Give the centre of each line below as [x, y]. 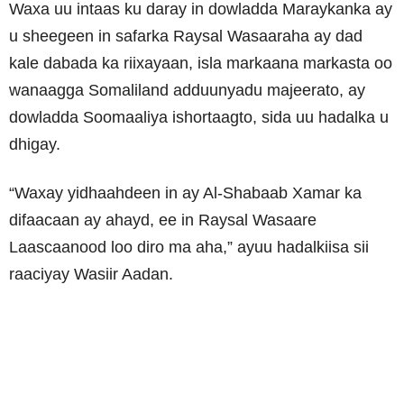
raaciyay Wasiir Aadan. [91, 275]
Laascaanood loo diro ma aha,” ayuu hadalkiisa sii [189, 248]
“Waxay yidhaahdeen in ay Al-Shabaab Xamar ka [185, 193]
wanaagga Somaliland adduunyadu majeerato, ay [187, 91]
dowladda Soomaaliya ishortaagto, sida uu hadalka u [199, 118]
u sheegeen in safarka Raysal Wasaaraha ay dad [186, 37]
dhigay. [35, 145]
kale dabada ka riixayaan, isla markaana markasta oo [201, 64]
